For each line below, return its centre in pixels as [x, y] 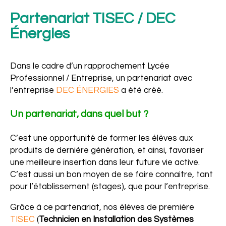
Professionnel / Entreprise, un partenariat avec [101, 78]
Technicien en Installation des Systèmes [116, 219]
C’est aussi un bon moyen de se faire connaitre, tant [111, 175]
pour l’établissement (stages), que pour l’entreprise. [110, 187]
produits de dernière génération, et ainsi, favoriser [107, 150]
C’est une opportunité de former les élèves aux [101, 138]
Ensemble [46, 155]
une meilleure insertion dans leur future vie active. [105, 162]
